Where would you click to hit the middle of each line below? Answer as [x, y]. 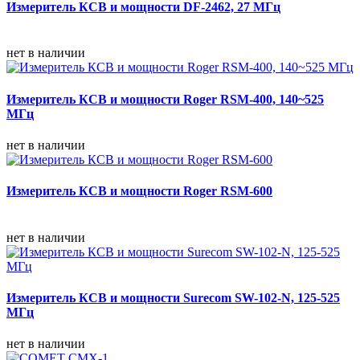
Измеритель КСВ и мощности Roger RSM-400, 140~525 [165, 99]
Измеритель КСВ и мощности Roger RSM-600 [139, 191]
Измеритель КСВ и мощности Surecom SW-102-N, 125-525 [173, 297]
